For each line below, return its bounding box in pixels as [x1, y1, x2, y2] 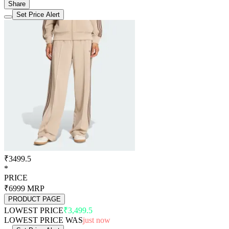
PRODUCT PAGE [8, 195, 61, 203]
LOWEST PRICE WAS [4, 215, 83, 224]
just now [83, 215, 110, 224]
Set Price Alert [16, 10, 60, 18]
